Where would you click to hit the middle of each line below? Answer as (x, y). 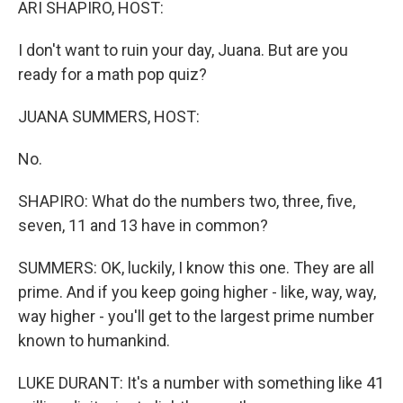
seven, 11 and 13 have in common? (143, 225)
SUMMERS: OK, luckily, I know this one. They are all (196, 268)
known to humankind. (94, 340)
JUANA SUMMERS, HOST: (109, 116)
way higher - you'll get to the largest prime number (196, 316)
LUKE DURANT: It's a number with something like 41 (201, 383)
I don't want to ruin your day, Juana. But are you (183, 50)
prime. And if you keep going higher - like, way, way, (197, 292)
